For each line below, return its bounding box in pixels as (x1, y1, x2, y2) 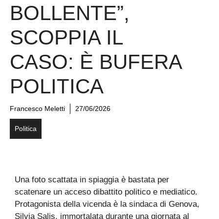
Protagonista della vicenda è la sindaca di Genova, (15, 199, 199, 209)
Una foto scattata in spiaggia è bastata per (15, 175, 169, 185)
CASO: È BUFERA (10, 50, 181, 74)
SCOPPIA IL (10, 26, 122, 49)
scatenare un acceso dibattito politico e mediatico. (15, 187, 197, 197)
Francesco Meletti (10, 105, 65, 113)
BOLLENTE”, (10, 1, 130, 25)
